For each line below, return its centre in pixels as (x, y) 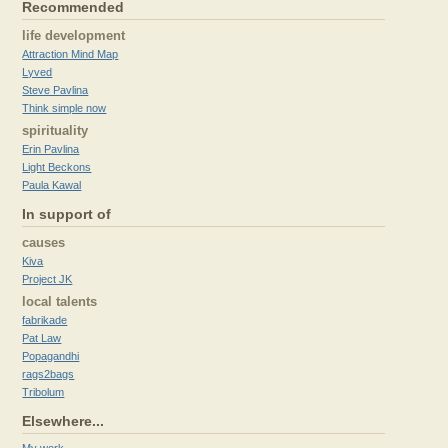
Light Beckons (57, 167)
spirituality (55, 130)
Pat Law (42, 338)
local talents (60, 301)
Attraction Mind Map (70, 54)
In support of (67, 214)
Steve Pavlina (55, 90)
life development (74, 35)
